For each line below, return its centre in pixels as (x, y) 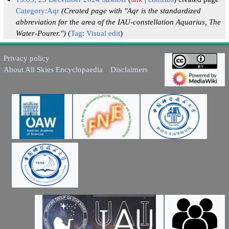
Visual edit (104, 33)
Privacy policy (26, 58)
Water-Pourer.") (41, 33)
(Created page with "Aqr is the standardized (131, 11)
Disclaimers (129, 70)
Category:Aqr (38, 11)
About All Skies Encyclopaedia (53, 70)
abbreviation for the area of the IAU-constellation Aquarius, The (119, 22)
